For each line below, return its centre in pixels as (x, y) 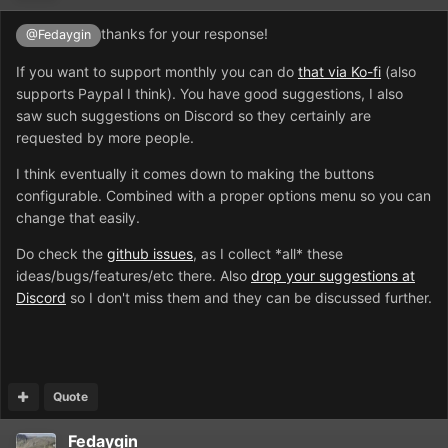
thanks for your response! (185, 34)
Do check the (61, 253)
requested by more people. (105, 137)
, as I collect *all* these (268, 253)
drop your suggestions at (333, 275)
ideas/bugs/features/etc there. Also (133, 275)
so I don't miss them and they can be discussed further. (249, 297)
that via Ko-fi (339, 71)
